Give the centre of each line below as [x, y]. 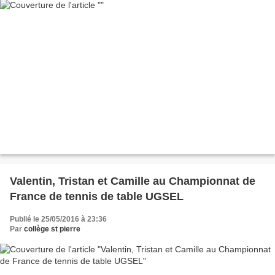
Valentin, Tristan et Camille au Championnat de [133, 181]
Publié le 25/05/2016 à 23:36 [58, 219]
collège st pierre [52, 229]
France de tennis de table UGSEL [97, 196]
